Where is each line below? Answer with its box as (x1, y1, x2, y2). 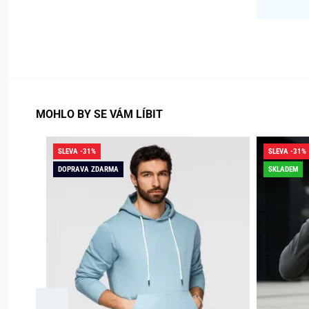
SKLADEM (268, 165, 298, 175)
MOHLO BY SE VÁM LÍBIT (36, 108, 163, 121)
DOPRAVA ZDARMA (58, 165, 119, 175)
